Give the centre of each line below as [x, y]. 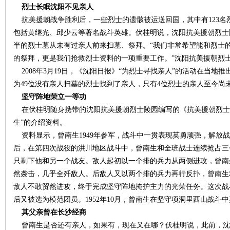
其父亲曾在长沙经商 [50, 212]
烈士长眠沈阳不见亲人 [53, 7]
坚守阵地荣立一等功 [50, 97]
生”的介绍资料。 [40, 122]
